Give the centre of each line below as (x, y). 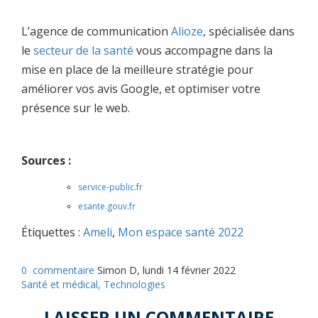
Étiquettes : (52, 232)
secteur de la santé (83, 50)
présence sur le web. (76, 108)
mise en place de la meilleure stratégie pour (137, 69)
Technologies (135, 284)
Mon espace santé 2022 (181, 232)
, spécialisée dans (249, 31)
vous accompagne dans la (203, 50)
